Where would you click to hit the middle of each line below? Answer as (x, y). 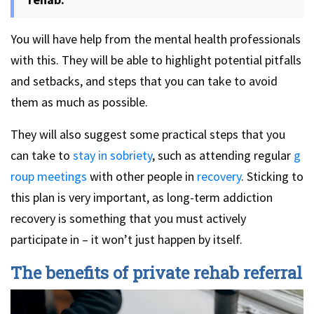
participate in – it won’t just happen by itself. (127, 240)
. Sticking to (272, 177)
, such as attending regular (221, 156)
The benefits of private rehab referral (156, 273)
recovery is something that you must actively (128, 219)
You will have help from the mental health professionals (156, 39)
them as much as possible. (79, 102)
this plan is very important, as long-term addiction (142, 198)
